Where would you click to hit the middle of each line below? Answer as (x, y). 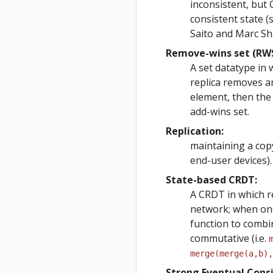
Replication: (195, 131)
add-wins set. (220, 112)
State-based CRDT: (211, 180)
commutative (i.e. (229, 238)
